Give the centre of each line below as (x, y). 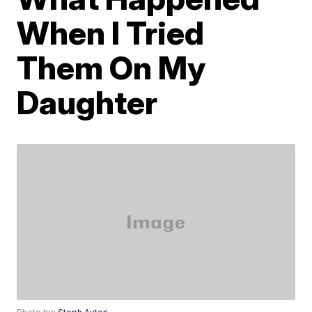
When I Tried (111, 33)
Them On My (111, 68)
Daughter (87, 102)
